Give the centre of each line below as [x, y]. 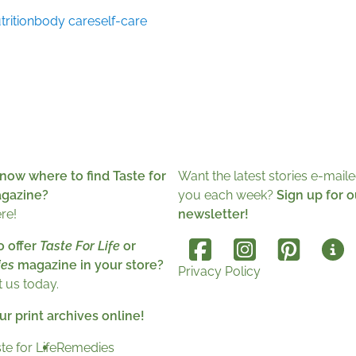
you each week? [227, 195]
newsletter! [213, 215]
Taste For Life [80, 246]
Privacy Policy [219, 272]
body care [64, 21]
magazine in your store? [89, 265]
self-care [121, 21]
